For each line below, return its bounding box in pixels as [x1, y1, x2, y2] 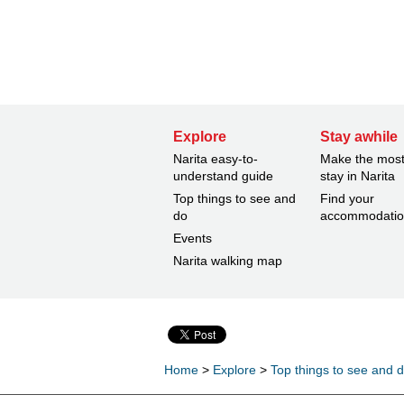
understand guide [173, 168, 273, 183]
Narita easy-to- [173, 151, 258, 166]
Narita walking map [173, 252, 282, 268]
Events [173, 230, 212, 245]
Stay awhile [320, 128, 399, 144]
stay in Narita [320, 168, 396, 183]
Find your [320, 190, 375, 206]
